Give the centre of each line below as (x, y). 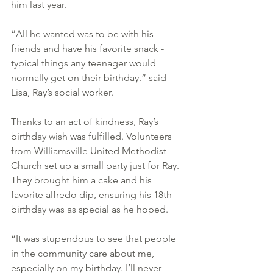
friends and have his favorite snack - (89, 48)
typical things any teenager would (85, 63)
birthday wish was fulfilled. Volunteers (93, 136)
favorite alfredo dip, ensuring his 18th (93, 194)
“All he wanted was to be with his (83, 34)
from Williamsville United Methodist (90, 151)
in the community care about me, (84, 253)
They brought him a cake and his (83, 180)
